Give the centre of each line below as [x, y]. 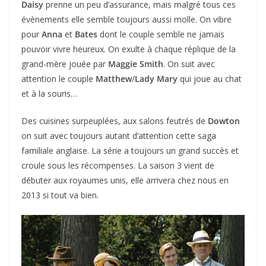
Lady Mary [156, 78]
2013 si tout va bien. [60, 195]
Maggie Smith [136, 64]
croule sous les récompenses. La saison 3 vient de [118, 165]
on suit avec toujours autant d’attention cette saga [119, 135]
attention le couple [58, 78]
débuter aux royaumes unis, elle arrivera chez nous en [125, 180]
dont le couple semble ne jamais [161, 34]
